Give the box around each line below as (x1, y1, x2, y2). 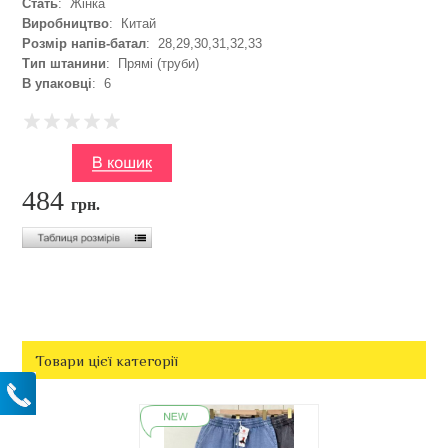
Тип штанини (22, 55, 107, 71)
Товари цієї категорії (35, 351, 179, 369)
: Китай (109, 15, 157, 31)
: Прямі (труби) (106, 55, 200, 71)
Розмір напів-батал (22, 35, 147, 51)
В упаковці (22, 75, 93, 91)
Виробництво (22, 15, 110, 31)
